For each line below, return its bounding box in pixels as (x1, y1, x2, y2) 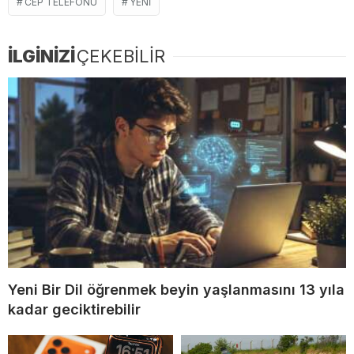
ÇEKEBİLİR (77, 46, 165, 67)
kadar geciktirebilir (8, 300, 141, 318)
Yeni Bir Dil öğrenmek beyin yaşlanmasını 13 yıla (8, 281, 345, 298)
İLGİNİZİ (8, 46, 75, 67)
